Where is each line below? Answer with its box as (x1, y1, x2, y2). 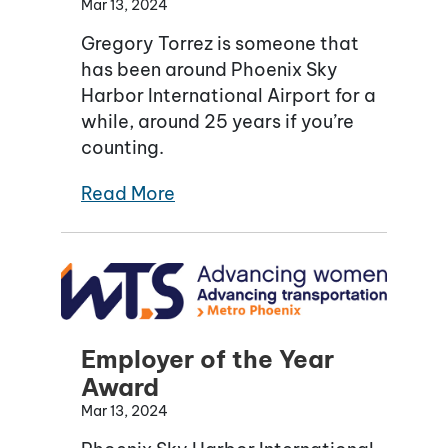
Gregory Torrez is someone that (81, 32, 359, 56)
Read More (81, 182, 175, 206)
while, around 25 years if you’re (81, 110, 354, 134)
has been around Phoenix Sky (81, 58, 338, 82)
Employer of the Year (81, 343, 334, 374)
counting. (81, 136, 164, 160)
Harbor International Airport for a (81, 84, 376, 108)
